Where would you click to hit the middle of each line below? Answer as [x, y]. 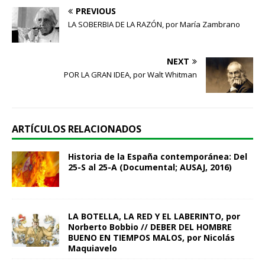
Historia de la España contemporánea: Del [158, 157]
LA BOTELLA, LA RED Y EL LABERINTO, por [154, 216]
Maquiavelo [93, 248]
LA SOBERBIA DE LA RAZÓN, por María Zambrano [154, 25]
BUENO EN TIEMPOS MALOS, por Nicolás [151, 238]
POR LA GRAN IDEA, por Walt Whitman [130, 75]
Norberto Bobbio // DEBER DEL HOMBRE [150, 227]
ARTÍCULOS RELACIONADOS [77, 129]
